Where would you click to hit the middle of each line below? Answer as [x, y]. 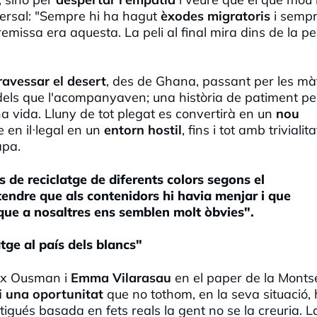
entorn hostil [141, 129]
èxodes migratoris [215, 16]
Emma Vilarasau [121, 277]
